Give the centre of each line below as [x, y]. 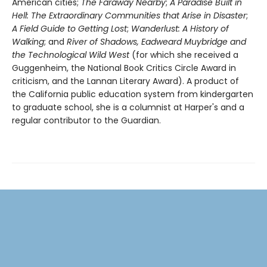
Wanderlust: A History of [180, 28]
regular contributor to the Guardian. [86, 120]
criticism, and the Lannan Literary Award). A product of [125, 81]
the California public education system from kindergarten [133, 94]
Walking [28, 41]
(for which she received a [184, 55]
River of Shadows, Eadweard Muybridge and [156, 41]
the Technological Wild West [71, 55]
